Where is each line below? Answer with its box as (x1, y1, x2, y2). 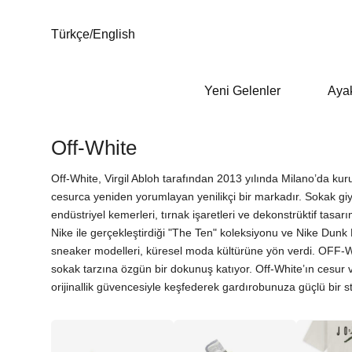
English (93, 27, 135, 41)
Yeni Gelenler (203, 84, 281, 97)
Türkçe (51, 27, 90, 41)
